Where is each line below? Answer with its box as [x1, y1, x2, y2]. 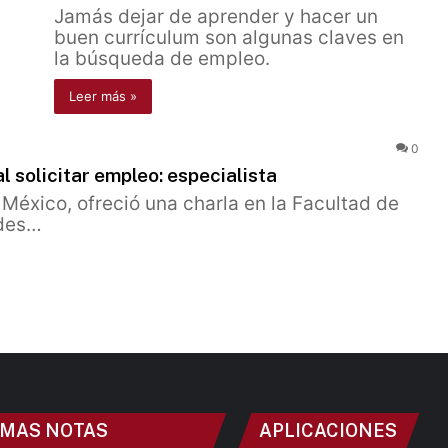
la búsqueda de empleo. [54, 47, 270, 70]
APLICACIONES [259, 420, 397, 441]
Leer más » [69, 88, 137, 104]
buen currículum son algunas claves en [54, 26, 404, 49]
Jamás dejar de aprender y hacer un [54, 5, 378, 28]
